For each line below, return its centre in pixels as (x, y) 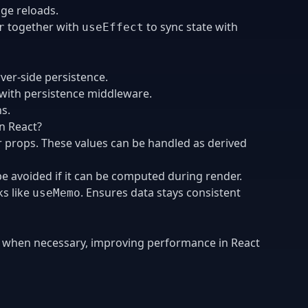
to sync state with (191, 26)
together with (43, 26)
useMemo (56, 192)
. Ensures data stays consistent (161, 192)
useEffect (113, 27)
